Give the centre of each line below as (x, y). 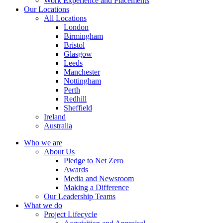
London (76, 27)
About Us (59, 152)
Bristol (74, 45)
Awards (76, 169)
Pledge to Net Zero (94, 161)
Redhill (75, 99)
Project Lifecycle (70, 214)
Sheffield (78, 108)
